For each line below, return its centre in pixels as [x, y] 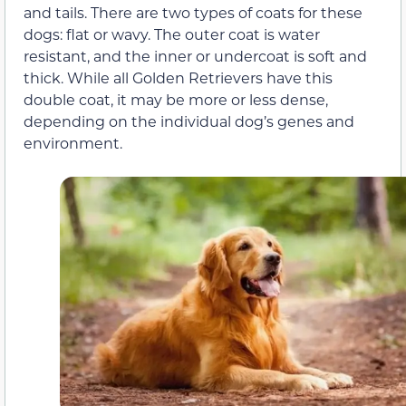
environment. [73, 143]
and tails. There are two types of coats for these [193, 13]
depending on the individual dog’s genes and [189, 121]
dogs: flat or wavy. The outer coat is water [172, 34]
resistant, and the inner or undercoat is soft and [195, 56]
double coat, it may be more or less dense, [176, 100]
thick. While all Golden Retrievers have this [178, 78]
